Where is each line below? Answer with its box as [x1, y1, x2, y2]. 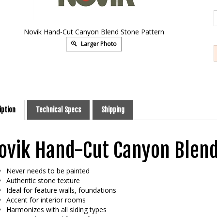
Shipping [101, 94, 124, 103]
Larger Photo [79, 40, 117, 48]
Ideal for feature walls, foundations [6, 174, 116, 184]
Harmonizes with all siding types [6, 194, 107, 203]
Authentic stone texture [6, 165, 80, 174]
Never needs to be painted [6, 155, 90, 164]
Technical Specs [35, 94, 81, 103]
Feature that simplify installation [6, 203, 107, 213]
